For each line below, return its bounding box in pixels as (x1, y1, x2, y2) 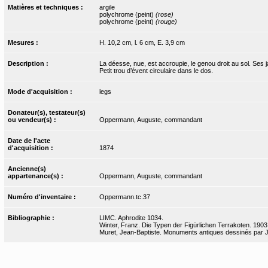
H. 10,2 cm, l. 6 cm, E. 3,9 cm (99, 38, 185, 46)
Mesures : (8, 38, 41, 46)
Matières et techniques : (8, 3, 86, 11)
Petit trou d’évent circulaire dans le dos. (99, 66, 213, 74)
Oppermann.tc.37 (99, 193, 150, 200)
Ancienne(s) (8, 165, 47, 172)
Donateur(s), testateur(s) (8, 108, 86, 116)
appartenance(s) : (8, 172, 66, 179)
